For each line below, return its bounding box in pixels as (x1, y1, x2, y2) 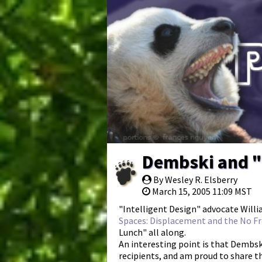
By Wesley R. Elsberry (151, 173, 237, 185)
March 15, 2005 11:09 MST (152, 185, 252, 197)
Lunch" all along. (119, 226, 186, 238)
